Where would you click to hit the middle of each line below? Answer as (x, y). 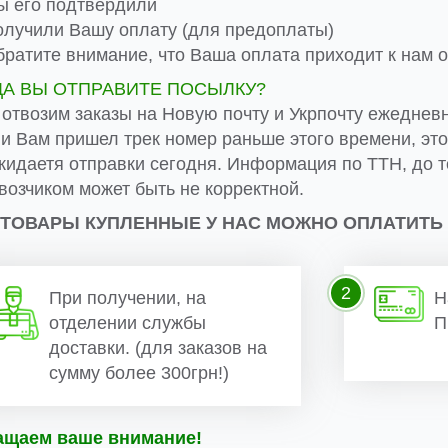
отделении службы (127, 323)
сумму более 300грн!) (138, 373)
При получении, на (127, 298)
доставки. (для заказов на (157, 348)
